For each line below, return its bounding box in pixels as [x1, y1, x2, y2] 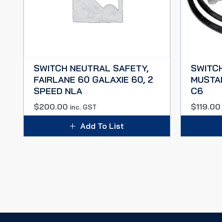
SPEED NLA [34, 85, 82, 97]
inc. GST [70, 103, 97, 111]
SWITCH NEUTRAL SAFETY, [34, 62, 149, 74]
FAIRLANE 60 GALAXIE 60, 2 [34, 74, 153, 85]
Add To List [80, 121, 124, 131]
